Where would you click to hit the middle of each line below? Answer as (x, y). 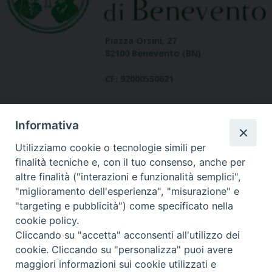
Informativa (47, 126)
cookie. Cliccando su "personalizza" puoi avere (124, 250)
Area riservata (236, 253)
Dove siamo (241, 178)
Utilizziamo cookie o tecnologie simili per (111, 148)
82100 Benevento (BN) (153, 53)
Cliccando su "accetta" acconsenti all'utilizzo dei (128, 235)
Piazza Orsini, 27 (141, 40)
